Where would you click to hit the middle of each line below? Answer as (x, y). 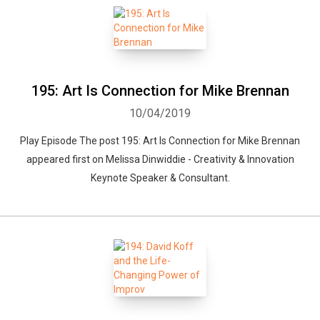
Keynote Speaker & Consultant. (160, 178)
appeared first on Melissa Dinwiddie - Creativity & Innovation (160, 159)
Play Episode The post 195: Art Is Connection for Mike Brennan (160, 141)
